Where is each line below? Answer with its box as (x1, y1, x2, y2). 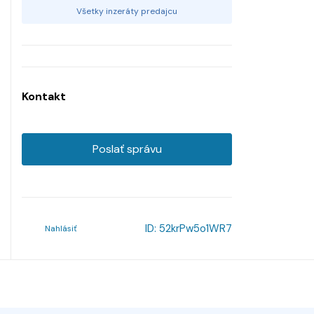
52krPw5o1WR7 (159, 221, 232, 235)
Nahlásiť (45, 222, 77, 234)
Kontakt (22, 88, 66, 104)
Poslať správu (92, 141, 162, 156)
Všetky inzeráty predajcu (76, 5, 177, 17)
